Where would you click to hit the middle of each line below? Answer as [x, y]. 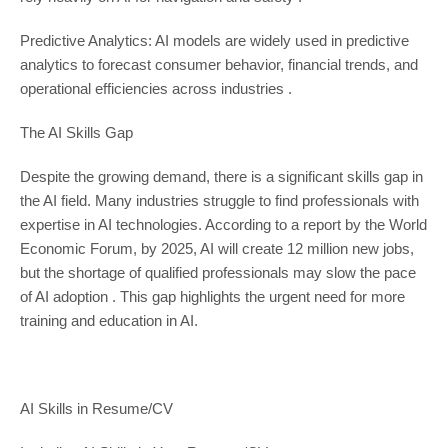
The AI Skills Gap [76, 133]
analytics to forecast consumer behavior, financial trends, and [218, 65]
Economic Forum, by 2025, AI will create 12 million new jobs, [216, 249]
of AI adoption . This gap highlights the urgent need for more [212, 297]
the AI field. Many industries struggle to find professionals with [219, 201]
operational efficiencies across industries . [155, 89]
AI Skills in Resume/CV [96, 409]
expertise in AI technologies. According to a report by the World [223, 225]
